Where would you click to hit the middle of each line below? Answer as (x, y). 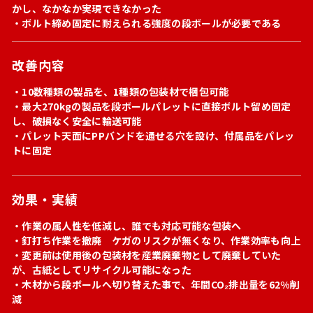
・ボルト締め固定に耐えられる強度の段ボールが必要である (147, 23)
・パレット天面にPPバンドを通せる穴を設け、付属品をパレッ (153, 136)
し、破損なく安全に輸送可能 (77, 121)
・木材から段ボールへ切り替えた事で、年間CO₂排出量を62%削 (156, 284)
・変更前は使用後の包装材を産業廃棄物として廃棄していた (147, 255)
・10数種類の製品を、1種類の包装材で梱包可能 (121, 92)
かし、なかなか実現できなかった (87, 8)
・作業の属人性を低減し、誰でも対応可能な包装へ (127, 226)
